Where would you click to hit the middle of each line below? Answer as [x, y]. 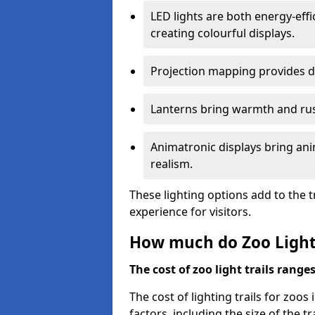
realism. [172, 164]
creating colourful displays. [223, 33]
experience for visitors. [190, 212]
